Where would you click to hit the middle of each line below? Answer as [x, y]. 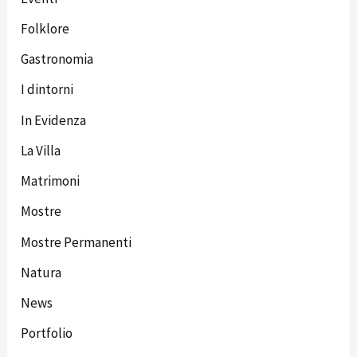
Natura [41, 272]
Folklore [45, 28]
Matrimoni [51, 181]
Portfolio [47, 333]
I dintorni [47, 90]
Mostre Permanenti [76, 242]
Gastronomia [57, 59]
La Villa [41, 150]
